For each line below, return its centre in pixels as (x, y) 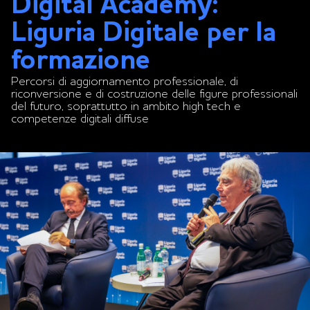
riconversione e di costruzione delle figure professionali (154, 94)
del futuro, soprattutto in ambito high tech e (126, 106)
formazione (81, 61)
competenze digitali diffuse (80, 119)
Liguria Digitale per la (144, 34)
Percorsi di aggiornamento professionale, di (125, 81)
